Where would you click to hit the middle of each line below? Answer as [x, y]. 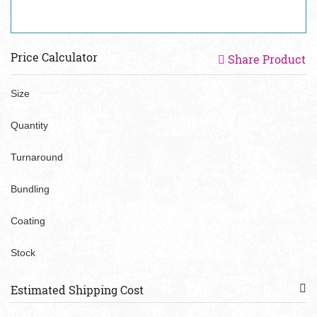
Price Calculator [54, 57]
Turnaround [37, 157]
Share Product [267, 59]
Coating [28, 221]
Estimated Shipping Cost [77, 290]
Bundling [30, 189]
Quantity [29, 125]
